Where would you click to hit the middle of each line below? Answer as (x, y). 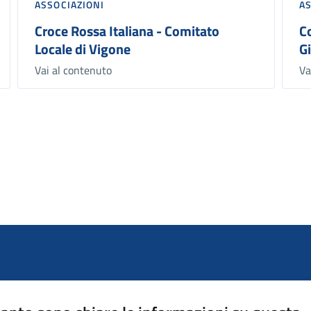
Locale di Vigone (83, 49)
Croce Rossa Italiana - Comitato (127, 31)
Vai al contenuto (74, 70)
